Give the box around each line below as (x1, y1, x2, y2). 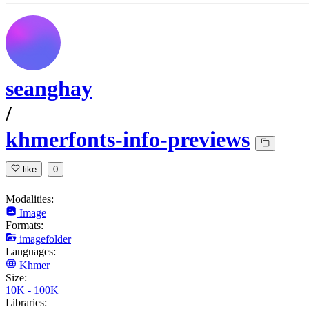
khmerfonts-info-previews (6, 127, 250, 152)
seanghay (6, 76, 92, 101)
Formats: (6, 219, 43, 231)
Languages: (6, 245, 56, 257)
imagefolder (19, 232, 71, 245)
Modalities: (6, 192, 54, 205)
